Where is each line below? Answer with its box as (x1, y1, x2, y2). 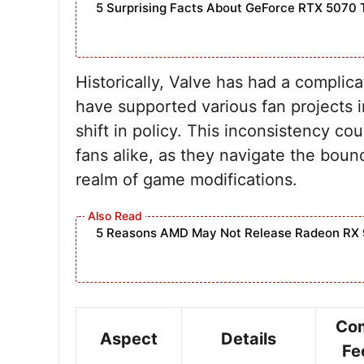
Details (221, 329, 276, 349)
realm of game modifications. (76, 170, 297, 189)
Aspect (100, 329, 158, 349)
